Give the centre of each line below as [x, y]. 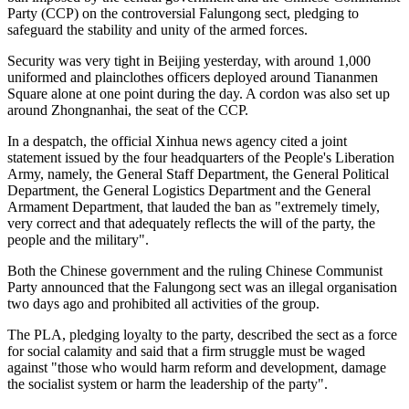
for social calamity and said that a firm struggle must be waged [186, 351]
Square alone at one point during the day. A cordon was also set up [199, 93]
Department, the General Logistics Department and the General [189, 190]
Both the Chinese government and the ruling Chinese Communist [195, 270]
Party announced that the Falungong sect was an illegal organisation [202, 287]
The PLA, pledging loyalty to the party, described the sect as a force [202, 334]
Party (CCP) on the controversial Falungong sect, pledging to [183, 13]
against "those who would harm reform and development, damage [197, 367]
